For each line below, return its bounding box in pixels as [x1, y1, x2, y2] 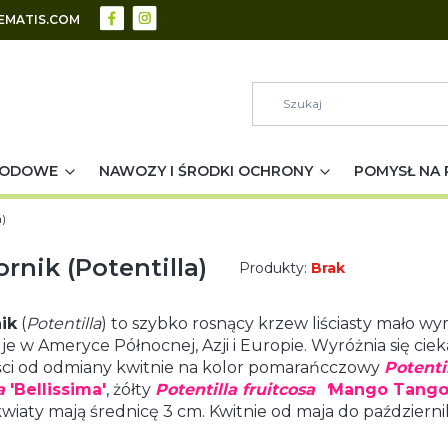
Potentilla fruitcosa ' [155, 380, 329, 399]
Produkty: [239, 259, 311, 277]
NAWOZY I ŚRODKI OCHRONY [98, 162, 313, 180]
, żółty [106, 380, 155, 399]
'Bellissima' [5, 380, 106, 399]
